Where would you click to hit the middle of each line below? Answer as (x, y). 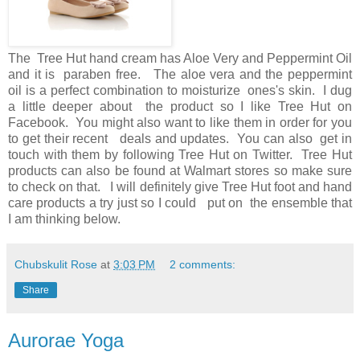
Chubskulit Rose (56, 264)
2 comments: (203, 264)
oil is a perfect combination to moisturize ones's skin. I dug (180, 90)
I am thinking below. (64, 219)
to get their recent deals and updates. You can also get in (180, 138)
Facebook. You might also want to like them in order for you (180, 122)
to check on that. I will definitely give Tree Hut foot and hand (180, 186)
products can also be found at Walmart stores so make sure (180, 170)
